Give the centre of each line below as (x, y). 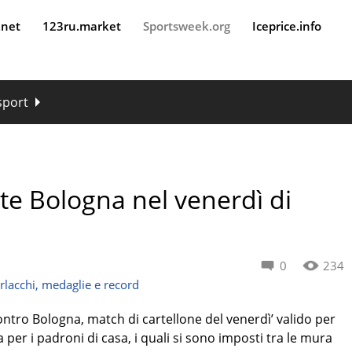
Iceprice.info (287, 26)
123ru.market (82, 26)
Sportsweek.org (187, 26)
